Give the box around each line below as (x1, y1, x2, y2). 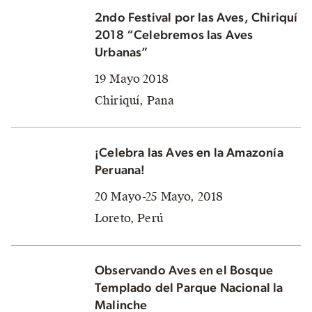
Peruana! (95, 164, 146, 177)
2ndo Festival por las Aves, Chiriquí (95, 11, 298, 24)
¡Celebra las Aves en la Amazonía (95, 146, 283, 159)
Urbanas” (95, 46, 149, 59)
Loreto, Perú (95, 210, 163, 226)
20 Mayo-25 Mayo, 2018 (95, 189, 224, 204)
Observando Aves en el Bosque (95, 264, 274, 277)
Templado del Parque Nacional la (95, 281, 283, 295)
